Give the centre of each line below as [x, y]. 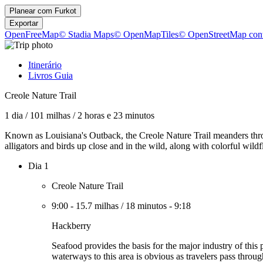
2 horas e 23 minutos [116, 115]
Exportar [24, 23]
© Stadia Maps [86, 34]
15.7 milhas [97, 206]
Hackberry [71, 226]
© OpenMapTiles [146, 34]
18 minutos [146, 206]
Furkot [65, 11]
